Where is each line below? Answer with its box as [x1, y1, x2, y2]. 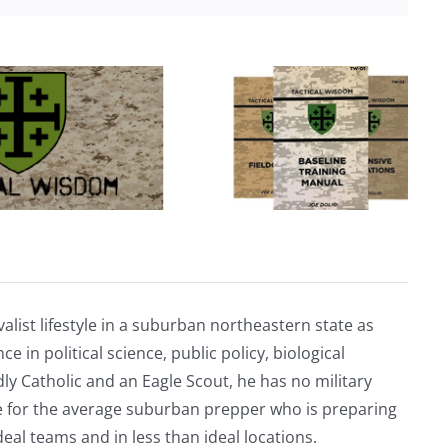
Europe [144, 109, 188, 128]
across [144, 73, 183, 92]
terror [144, 37, 180, 56]
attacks [144, 55, 188, 74]
